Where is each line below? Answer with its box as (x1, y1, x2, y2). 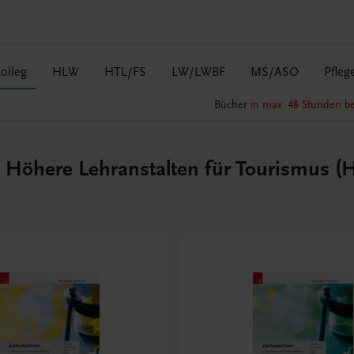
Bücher (213, 98, 250, 112)
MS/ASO (250, 65, 299, 79)
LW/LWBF (171, 65, 225, 79)
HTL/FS (104, 65, 146, 79)
